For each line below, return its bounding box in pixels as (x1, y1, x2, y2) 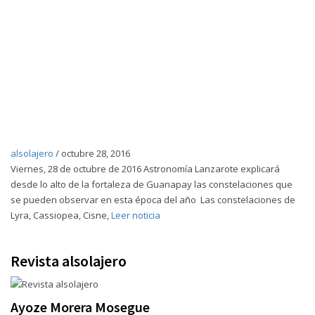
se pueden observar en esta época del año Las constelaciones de (11, 193, 295, 206)
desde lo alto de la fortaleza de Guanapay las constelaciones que (11, 178, 292, 191)
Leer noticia (111, 209, 160, 221)
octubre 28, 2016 (61, 147, 130, 160)
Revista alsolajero (11, 251, 127, 271)
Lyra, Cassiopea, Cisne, (11, 209, 111, 221)
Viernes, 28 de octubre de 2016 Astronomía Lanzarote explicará (11, 162, 280, 175)
